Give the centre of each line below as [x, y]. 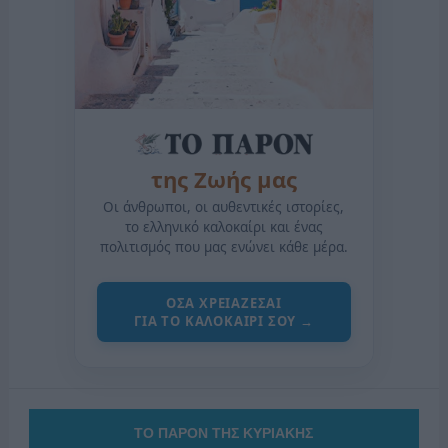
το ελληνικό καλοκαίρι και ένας [223, 226]
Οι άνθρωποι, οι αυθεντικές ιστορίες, [224, 206]
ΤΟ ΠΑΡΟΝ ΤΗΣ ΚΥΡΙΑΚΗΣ [224, 432]
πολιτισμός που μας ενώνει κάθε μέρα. [223, 246]
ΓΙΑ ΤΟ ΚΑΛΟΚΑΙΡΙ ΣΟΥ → [224, 320]
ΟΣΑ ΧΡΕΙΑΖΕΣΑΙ [224, 302]
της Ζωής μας [223, 178]
